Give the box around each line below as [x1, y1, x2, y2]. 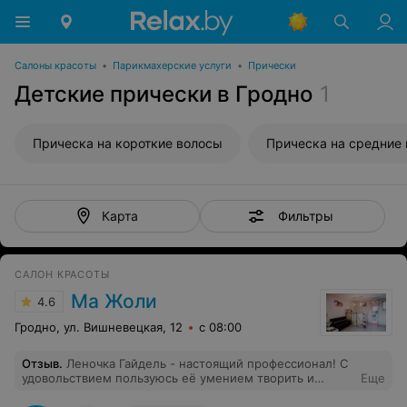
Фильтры [277, 207, 333, 223]
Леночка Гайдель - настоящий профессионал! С [66, 356, 348, 371]
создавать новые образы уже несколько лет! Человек [22, 385, 341, 400]
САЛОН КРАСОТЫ [15, 268, 110, 281]
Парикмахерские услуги [113, 59, 232, 72]
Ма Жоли [71, 290, 157, 313]
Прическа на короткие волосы [33, 135, 223, 151]
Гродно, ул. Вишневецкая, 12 [15, 320, 183, 334]
